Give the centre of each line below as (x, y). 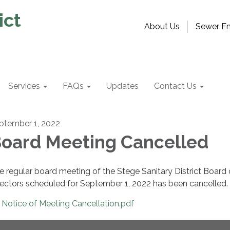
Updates (122, 86)
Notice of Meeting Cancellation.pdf (68, 204)
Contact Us (175, 86)
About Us (162, 26)
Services (24, 86)
